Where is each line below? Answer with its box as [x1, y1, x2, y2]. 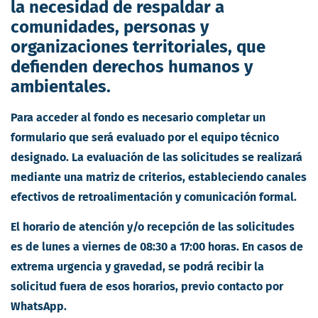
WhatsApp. [11, 299, 67, 313]
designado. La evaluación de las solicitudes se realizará [11, 150, 302, 164]
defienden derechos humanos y [11, 56, 253, 77]
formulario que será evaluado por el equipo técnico [11, 130, 279, 144]
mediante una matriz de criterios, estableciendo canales [11, 170, 307, 184]
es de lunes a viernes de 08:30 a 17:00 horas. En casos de [11, 239, 303, 253]
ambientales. [11, 76, 115, 97]
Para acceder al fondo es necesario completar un [11, 110, 265, 124]
